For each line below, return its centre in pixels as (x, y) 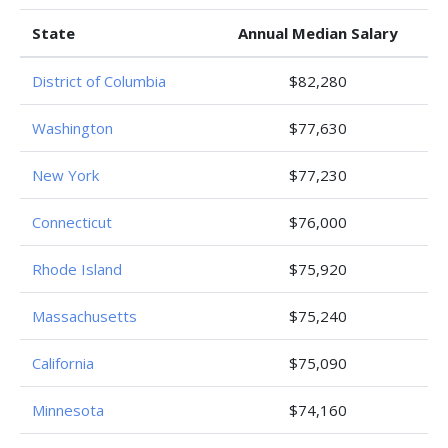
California (63, 363)
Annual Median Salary (318, 33)
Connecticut (72, 222)
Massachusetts (84, 316)
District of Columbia (99, 81)
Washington (72, 128)
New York (65, 175)
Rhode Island (77, 269)
